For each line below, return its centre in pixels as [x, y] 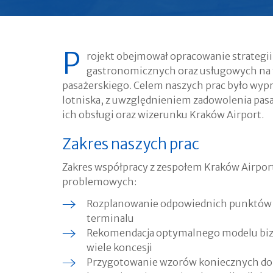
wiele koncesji [119, 247]
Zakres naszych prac [131, 144]
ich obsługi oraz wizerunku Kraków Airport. [163, 115]
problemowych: [99, 182]
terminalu [110, 218]
